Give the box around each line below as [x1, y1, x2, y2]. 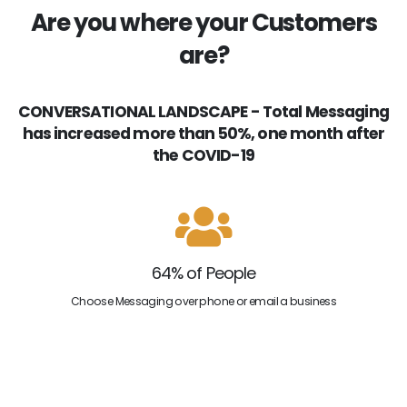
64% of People [151, 261, 256, 284]
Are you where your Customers [30, 5, 377, 39]
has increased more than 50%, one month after [22, 122, 385, 144]
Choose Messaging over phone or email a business [70, 293, 337, 310]
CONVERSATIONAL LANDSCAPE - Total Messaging [18, 100, 389, 123]
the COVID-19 [153, 144, 254, 166]
